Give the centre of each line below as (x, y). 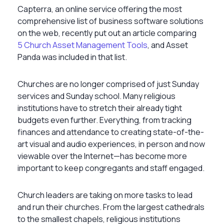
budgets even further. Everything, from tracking (104, 120)
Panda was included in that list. (72, 57)
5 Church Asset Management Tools (82, 45)
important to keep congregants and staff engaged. (111, 168)
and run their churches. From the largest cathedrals (111, 207)
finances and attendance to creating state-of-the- (111, 132)
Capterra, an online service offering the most (100, 9)
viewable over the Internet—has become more (102, 156)
